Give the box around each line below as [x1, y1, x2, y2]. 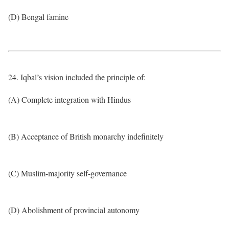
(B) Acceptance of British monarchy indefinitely [8, 131, 164, 142]
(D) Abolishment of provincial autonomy [8, 204, 140, 215]
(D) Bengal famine [8, 11, 68, 22]
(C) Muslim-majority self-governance [8, 168, 127, 178]
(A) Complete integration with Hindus [8, 94, 131, 105]
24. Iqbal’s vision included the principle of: [8, 72, 146, 82]
